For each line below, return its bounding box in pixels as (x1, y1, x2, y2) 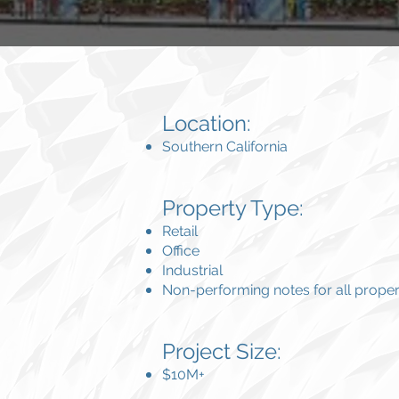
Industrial (162, 262, 223, 279)
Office (162, 242, 199, 259)
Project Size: (162, 338, 281, 364)
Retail (162, 223, 198, 240)
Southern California (162, 138, 288, 155)
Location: (162, 110, 256, 136)
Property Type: (162, 195, 304, 221)
